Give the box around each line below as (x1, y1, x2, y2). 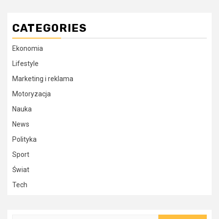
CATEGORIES (12, 21, 87, 35)
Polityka (12, 135, 37, 143)
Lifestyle (12, 59, 39, 67)
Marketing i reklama (12, 74, 73, 83)
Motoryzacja (12, 89, 51, 98)
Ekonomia (12, 44, 43, 52)
